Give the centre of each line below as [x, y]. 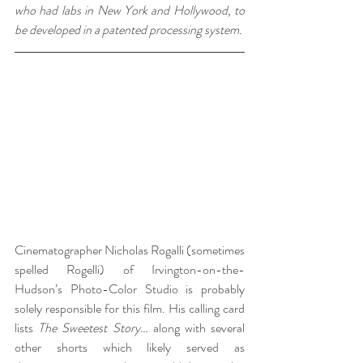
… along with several [192, 328]
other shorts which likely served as [130, 348]
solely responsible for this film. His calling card [130, 309]
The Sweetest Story [89, 328]
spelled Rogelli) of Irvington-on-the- [130, 270]
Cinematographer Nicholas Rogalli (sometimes [130, 250]
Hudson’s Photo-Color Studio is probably [130, 289]
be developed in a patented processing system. [128, 29]
